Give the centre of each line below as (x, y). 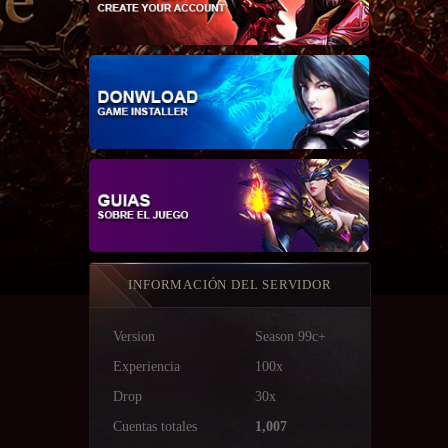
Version (134, 336)
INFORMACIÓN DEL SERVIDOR (230, 284)
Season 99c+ (290, 336)
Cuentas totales (155, 426)
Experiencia (146, 366)
